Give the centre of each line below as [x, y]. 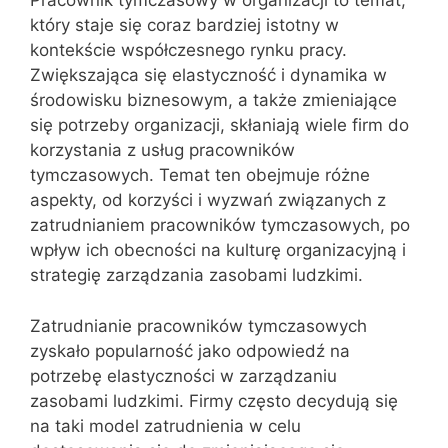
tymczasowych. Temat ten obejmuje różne [200, 175]
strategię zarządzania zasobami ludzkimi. [196, 275]
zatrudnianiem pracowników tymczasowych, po [220, 225]
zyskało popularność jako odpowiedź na [190, 350]
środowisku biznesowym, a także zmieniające [213, 100]
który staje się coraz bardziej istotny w [184, 25]
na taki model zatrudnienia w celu [165, 425]
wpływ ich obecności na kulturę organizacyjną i [218, 250]
